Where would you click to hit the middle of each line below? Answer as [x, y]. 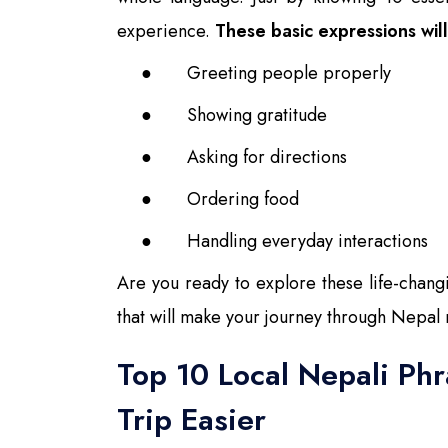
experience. [166, 30]
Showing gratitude [257, 114]
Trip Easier [191, 419]
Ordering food [243, 198]
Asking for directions [267, 156]
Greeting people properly [289, 72]
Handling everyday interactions [307, 240]
